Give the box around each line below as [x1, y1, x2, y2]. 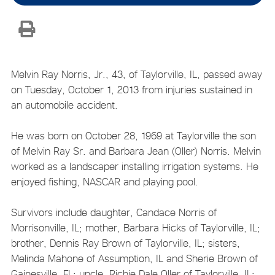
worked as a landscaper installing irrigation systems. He [10, 160, 258, 172]
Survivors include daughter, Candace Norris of [10, 206, 217, 219]
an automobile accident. [10, 98, 118, 111]
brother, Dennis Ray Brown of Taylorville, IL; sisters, [10, 236, 240, 249]
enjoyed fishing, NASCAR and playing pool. [10, 175, 198, 188]
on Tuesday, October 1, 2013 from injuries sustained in [10, 83, 252, 96]
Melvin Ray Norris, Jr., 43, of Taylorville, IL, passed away [10, 68, 262, 80]
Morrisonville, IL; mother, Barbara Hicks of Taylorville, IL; [10, 221, 260, 234]
